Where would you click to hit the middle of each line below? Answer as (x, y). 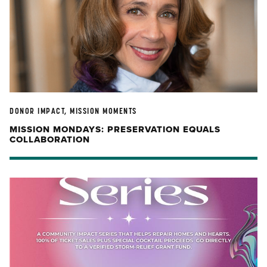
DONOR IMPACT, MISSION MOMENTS (73, 111)
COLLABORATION (50, 139)
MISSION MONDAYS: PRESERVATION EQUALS (115, 129)
